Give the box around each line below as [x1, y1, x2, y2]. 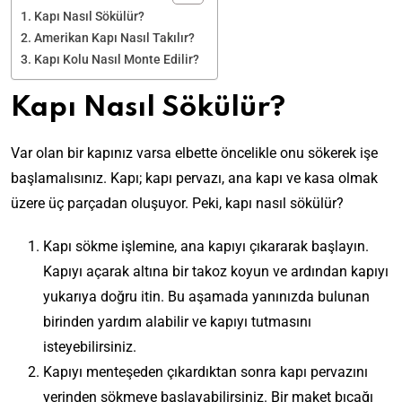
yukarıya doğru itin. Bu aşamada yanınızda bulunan [43, 287, 370, 305]
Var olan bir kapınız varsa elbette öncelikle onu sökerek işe [11, 144, 378, 162]
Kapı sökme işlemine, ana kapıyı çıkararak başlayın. [43, 237, 369, 255]
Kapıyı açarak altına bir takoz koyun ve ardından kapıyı [43, 262, 389, 280]
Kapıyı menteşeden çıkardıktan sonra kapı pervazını [43, 363, 368, 380]
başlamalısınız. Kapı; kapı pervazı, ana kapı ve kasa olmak [11, 169, 378, 187]
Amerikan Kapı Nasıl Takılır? [33, 30, 195, 46]
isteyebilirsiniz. [43, 337, 136, 355]
